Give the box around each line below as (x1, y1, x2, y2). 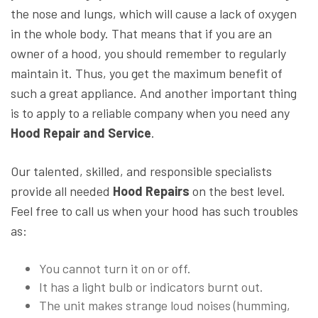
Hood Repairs (113, 183, 190, 199)
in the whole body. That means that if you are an (11, 26, 272, 42)
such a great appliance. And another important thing (11, 85, 297, 102)
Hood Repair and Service (11, 125, 151, 141)
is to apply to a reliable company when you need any (11, 105, 290, 121)
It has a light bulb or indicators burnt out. (39, 279, 263, 295)
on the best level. (190, 183, 285, 199)
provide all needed (11, 183, 113, 199)
